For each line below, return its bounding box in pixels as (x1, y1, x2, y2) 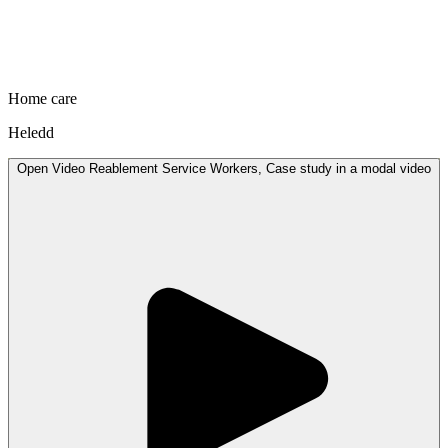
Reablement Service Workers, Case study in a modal (266, 161, 396, 177)
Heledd (8, 124, 54, 142)
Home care (8, 90, 77, 108)
